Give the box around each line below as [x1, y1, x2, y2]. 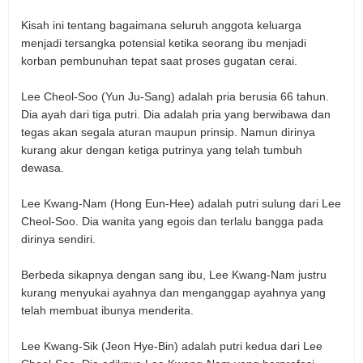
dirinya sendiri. [21, 233, 96, 246]
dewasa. [21, 161, 64, 175]
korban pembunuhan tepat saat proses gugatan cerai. [21, 54, 297, 68]
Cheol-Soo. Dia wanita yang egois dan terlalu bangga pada [21, 215, 323, 228]
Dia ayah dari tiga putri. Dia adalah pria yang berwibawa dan [21, 108, 331, 122]
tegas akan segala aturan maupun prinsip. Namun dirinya [21, 126, 315, 139]
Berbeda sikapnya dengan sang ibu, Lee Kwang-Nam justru [21, 268, 327, 282]
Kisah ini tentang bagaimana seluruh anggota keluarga [21, 19, 301, 32]
